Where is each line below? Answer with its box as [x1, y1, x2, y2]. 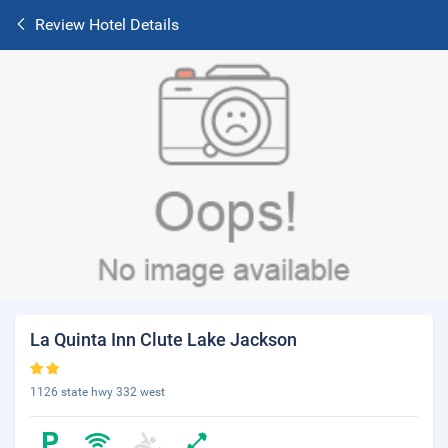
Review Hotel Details [35, 15, 179, 34]
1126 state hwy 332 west [30, 385, 165, 399]
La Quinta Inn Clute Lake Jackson [30, 329, 297, 350]
